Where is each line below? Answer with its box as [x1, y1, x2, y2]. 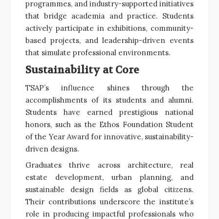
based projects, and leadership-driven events [25, 35, 194, 45]
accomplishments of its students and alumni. [25, 95, 194, 105]
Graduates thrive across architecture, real [25, 160, 194, 170]
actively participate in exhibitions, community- [25, 23, 194, 33]
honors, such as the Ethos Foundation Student [25, 119, 194, 129]
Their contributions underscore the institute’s [25, 197, 194, 206]
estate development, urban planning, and [25, 172, 194, 182]
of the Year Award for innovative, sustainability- [25, 131, 194, 141]
